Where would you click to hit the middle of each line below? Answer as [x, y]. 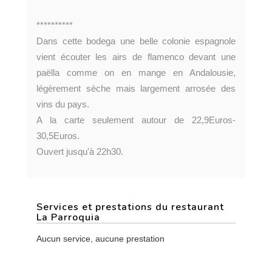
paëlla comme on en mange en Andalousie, [136, 73]
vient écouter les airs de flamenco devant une [136, 57]
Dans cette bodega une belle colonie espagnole [136, 41]
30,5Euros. [58, 136]
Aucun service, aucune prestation [100, 239]
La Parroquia [68, 217]
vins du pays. [63, 104]
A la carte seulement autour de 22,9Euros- [136, 120]
